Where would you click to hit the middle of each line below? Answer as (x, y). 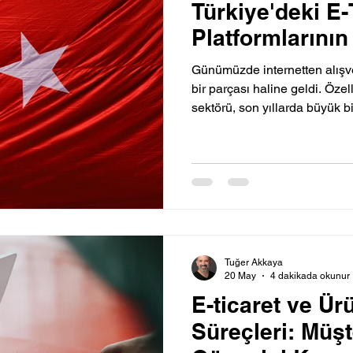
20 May (240, 275)
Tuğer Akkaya (254, 263)
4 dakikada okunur (310, 275)
